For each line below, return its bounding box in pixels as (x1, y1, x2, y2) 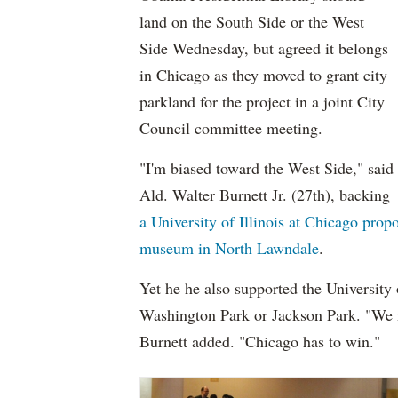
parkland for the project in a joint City (139, 91, 385, 112)
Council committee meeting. (139, 117, 322, 139)
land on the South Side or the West (139, 11, 364, 32)
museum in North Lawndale (139, 237, 319, 259)
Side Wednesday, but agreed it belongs (139, 37, 388, 59)
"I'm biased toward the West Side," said (139, 157, 394, 179)
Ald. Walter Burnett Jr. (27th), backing (139, 184, 390, 205)
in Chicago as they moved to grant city (139, 64, 387, 85)
